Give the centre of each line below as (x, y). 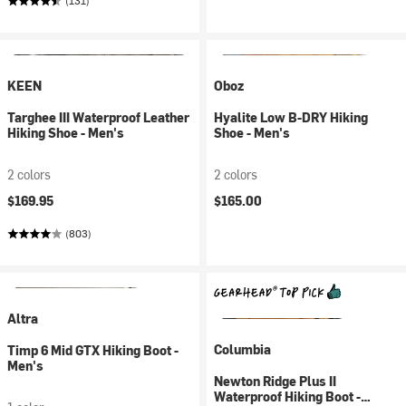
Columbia (242, 349)
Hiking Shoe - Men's (66, 133)
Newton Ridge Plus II (275, 381)
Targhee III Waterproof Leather (98, 117)
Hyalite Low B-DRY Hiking (291, 117)
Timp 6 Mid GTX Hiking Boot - (93, 350)
